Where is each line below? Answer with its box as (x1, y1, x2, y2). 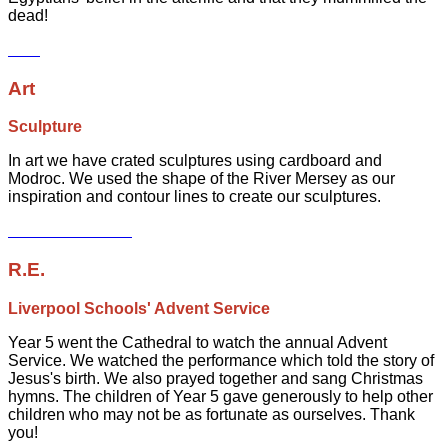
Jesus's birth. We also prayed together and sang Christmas (8, 369, 423, 387)
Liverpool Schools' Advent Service (8, 299, 274, 317)
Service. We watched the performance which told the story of (8, 351, 434, 369)
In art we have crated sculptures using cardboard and (8, 152, 382, 170)
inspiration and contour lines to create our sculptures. (8, 188, 385, 206)
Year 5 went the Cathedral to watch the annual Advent (8, 333, 387, 351)
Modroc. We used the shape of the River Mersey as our (8, 170, 395, 188)
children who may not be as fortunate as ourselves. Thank (8, 405, 415, 423)
